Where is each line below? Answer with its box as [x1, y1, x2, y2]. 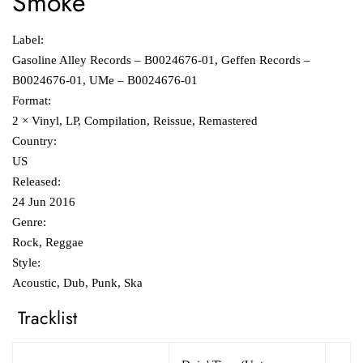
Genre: [12, 216, 46, 229]
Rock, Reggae [12, 236, 83, 250]
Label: [12, 33, 44, 47]
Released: [12, 175, 61, 189]
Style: [12, 256, 41, 270]
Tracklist [12, 305, 83, 331]
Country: [12, 135, 57, 148]
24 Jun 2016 [12, 195, 75, 209]
